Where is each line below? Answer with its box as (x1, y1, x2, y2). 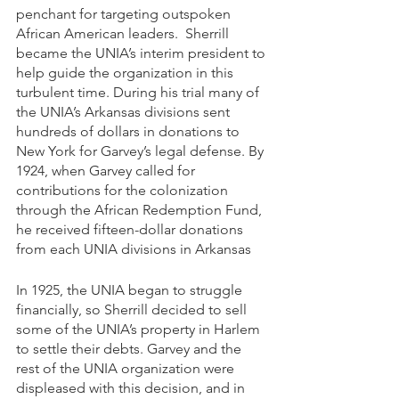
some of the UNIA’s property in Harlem (16, 321, 264, 338)
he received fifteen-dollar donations (16, 221, 247, 239)
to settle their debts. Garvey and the (16, 340, 245, 358)
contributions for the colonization (16, 182, 232, 199)
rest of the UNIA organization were (16, 360, 238, 378)
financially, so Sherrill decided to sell (16, 301, 250, 319)
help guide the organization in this (16, 64, 237, 82)
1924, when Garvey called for (16, 162, 199, 180)
